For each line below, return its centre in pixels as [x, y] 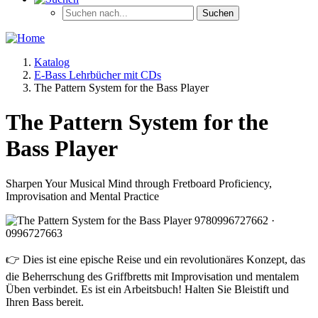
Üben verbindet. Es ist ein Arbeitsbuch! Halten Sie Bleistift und [147, 289]
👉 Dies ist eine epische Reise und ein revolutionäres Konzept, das [155, 259]
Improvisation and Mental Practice [82, 196]
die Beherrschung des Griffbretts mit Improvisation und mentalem [152, 276]
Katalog [52, 62]
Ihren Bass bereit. [45, 302]
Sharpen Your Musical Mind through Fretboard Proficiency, [139, 183]
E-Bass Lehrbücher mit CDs [98, 75]
